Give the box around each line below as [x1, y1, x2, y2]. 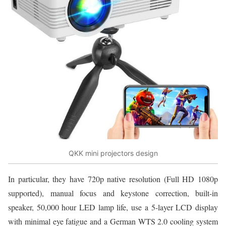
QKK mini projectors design [68, 148, 158, 157]
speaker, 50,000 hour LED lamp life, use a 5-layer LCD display [8, 202, 218, 213]
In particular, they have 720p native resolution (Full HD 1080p [8, 174, 218, 185]
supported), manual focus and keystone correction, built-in [8, 188, 218, 199]
